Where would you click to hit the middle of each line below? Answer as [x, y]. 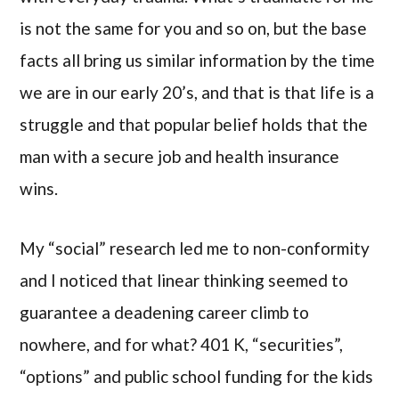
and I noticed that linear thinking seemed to [184, 280]
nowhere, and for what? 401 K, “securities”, [182, 344]
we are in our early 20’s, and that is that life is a [197, 93]
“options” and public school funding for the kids [197, 376]
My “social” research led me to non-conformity [195, 248]
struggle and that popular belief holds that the [194, 125]
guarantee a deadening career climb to [165, 312]
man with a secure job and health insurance [180, 157]
